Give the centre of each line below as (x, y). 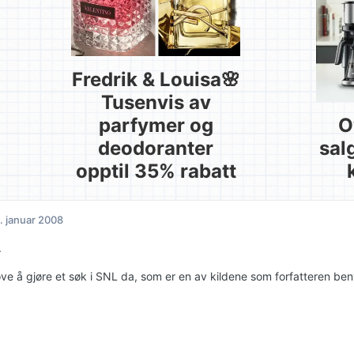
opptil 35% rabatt (156, 171)
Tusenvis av (156, 103)
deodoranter (156, 149)
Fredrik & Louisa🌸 (156, 80)
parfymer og (156, 126)
